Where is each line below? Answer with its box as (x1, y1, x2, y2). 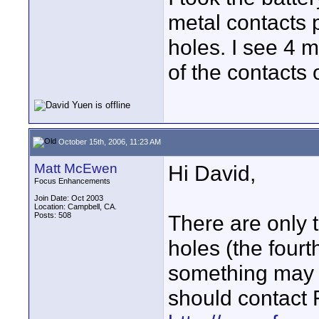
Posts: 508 (34, 211, 71, 219)
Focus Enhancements (34, 177, 110, 185)
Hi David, (168, 161, 256, 185)
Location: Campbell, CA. (34, 202, 117, 211)
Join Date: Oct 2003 (34, 194, 103, 202)
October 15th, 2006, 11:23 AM (56, 137, 161, 146)
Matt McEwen (34, 161, 117, 176)
